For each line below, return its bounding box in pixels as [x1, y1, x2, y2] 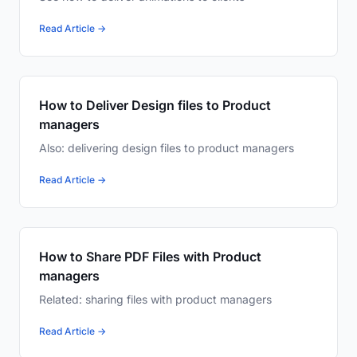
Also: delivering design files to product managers [39, 141, 294, 155]
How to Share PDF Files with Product [39, 249, 261, 265]
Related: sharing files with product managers [39, 292, 272, 307]
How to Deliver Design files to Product [39, 97, 271, 114]
